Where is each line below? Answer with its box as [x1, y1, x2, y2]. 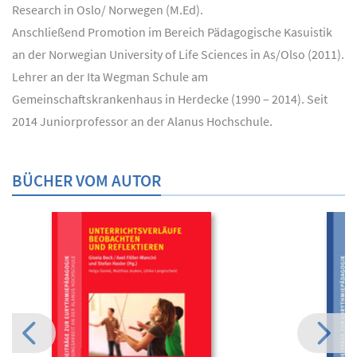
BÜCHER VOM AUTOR [12, 170, 161, 191]
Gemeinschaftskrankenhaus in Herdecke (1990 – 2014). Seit [12, 91, 328, 107]
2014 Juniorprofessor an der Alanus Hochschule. [12, 113, 273, 129]
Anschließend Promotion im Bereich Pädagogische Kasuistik [12, 24, 332, 40]
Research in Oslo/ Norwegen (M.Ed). [12, 2, 203, 18]
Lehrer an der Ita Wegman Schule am [12, 69, 208, 84]
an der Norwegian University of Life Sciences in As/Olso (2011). [12, 46, 344, 62]
